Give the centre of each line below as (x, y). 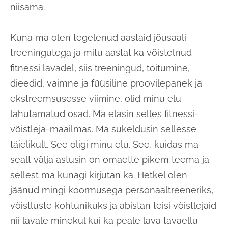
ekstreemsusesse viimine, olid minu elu (96, 98)
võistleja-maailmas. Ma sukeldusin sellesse (103, 129)
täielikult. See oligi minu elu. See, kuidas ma (104, 144)
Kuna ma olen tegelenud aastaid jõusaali (98, 37)
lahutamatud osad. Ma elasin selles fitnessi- (104, 113)
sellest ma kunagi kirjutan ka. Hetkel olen (99, 175)
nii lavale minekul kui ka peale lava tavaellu (104, 220)
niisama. (27, 7)
